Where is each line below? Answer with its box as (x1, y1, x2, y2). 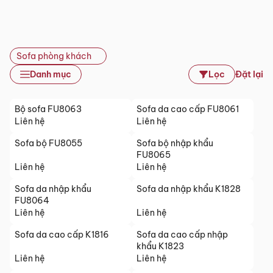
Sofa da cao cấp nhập (136, 229, 228, 240)
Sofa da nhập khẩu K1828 (136, 183, 241, 194)
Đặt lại (235, 68, 263, 80)
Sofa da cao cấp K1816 (15, 229, 109, 240)
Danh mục (30, 68, 71, 80)
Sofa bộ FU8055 (15, 138, 82, 149)
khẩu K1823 (136, 241, 184, 252)
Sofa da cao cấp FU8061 (136, 104, 239, 115)
